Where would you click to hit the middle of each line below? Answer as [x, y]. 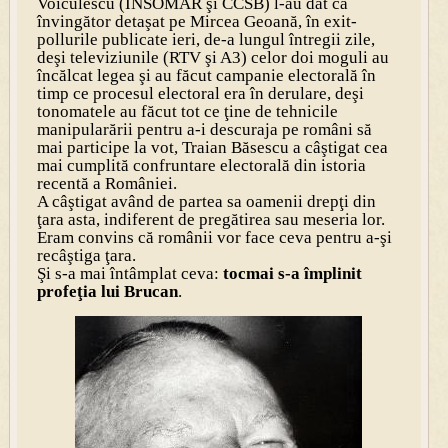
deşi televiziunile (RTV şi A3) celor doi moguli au [212, 57]
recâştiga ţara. [86, 255]
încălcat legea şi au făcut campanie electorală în [206, 75]
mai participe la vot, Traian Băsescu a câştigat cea [212, 147]
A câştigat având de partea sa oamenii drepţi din [206, 201]
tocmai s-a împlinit [290, 273]
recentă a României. [106, 183]
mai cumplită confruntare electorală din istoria [201, 165]
